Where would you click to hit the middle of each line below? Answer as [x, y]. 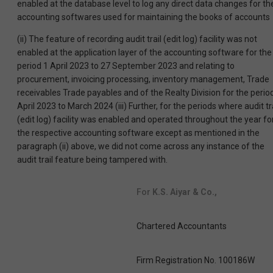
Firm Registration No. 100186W [196, 261]
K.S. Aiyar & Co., [185, 192]
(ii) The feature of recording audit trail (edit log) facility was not [137, 39]
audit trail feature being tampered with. [92, 160]
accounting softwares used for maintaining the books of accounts [144, 17]
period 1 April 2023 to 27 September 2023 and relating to [126, 66]
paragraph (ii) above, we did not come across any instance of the [141, 147]
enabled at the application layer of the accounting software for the [144, 53]
